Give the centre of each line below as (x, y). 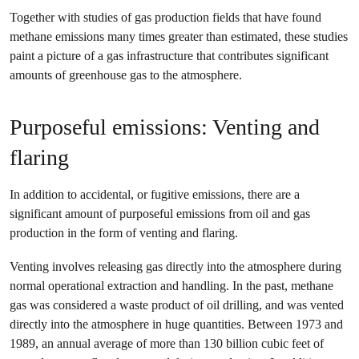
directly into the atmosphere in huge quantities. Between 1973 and (176, 324)
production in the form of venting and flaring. (124, 233)
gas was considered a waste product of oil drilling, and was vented (177, 305)
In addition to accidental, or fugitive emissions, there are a (155, 194)
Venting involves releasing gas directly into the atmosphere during (175, 266)
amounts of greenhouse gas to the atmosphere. (126, 75)
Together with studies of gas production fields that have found (165, 17)
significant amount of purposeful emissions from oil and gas (160, 214)
